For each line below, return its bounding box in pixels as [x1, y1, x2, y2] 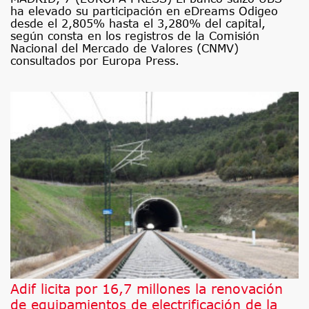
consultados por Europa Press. [10, 54, 179, 67]
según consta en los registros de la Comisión [10, 29, 259, 42]
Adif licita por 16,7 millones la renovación [10, 280, 283, 297]
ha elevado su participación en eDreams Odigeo [10, 4, 278, 17]
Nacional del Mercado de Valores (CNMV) [10, 41, 239, 54]
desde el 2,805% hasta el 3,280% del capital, [10, 17, 266, 30]
